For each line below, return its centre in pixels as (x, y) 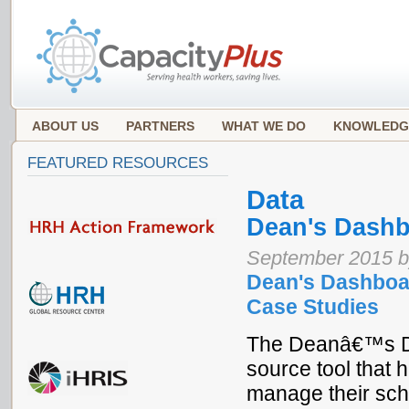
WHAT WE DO (264, 126)
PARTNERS (160, 126)
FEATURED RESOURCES (118, 163)
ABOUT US (65, 126)
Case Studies (313, 307)
